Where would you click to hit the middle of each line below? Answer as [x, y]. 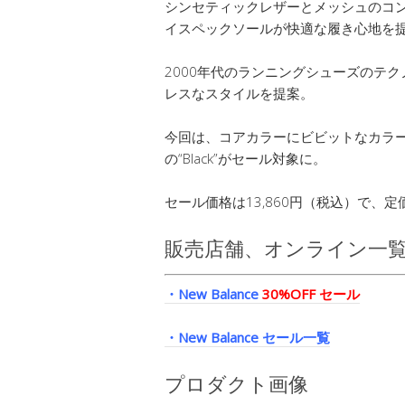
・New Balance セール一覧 [247, 337]
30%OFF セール [311, 293]
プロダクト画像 [236, 383]
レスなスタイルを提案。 [239, 94]
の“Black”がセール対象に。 [245, 159]
